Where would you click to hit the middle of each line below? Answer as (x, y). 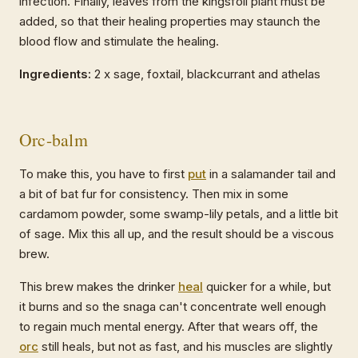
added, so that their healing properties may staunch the (170, 22)
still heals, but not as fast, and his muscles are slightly (185, 347)
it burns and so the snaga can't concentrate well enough (173, 307)
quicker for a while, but (267, 287)
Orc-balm (54, 140)
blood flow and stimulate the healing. (119, 42)
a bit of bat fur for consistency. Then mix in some (154, 194)
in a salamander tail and (271, 174)
